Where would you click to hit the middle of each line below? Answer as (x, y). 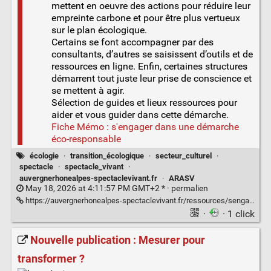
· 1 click (239, 214)
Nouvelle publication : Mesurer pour (117, 240)
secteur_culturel (184, 156)
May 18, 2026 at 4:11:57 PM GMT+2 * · (97, 188)
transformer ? (51, 259)
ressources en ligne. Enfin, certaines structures (149, 66)
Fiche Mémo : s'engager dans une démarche (145, 126)
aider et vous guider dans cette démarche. (140, 114)
